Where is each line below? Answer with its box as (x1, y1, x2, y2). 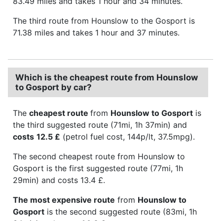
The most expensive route (13, 194, 115, 205)
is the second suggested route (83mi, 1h (44, 206, 197, 217)
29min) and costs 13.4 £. (13, 175, 105, 185)
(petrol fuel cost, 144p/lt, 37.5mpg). (60, 131, 195, 142)
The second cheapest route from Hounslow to (13, 151, 185, 161)
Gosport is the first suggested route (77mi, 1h (13, 163, 183, 173)
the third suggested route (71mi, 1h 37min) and (13, 119, 187, 130)
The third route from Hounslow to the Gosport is (13, 15, 195, 26)
